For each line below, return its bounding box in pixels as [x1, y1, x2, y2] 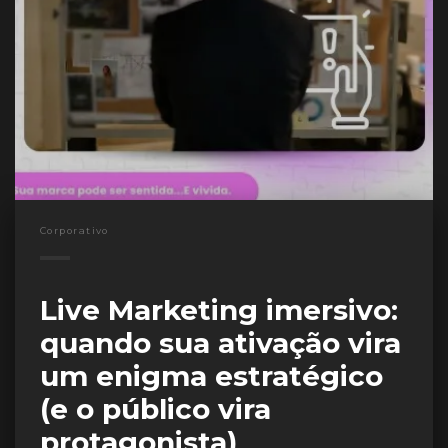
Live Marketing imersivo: [40, 292, 398, 327]
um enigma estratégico [40, 358, 383, 393]
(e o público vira [40, 391, 271, 426]
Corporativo [40, 224, 109, 236]
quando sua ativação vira [40, 325, 401, 360]
